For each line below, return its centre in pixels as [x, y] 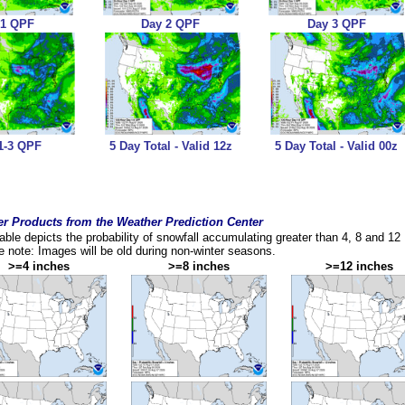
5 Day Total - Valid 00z [336, 146]
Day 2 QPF [170, 24]
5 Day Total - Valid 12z [170, 146]
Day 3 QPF [336, 24]
